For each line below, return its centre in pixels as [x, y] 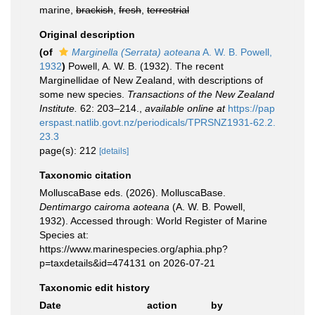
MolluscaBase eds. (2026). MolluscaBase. [133, 193]
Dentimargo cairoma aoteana [104, 207]
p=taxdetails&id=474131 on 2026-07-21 [127, 263]
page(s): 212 [69, 150]
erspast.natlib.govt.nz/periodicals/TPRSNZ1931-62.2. [157, 122]
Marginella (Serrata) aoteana [136, 52]
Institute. [58, 108]
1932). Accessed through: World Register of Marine [153, 221]
